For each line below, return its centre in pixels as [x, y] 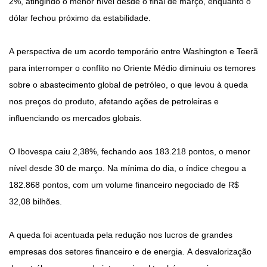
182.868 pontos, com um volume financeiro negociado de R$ [124, 185]
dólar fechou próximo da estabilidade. [80, 18]
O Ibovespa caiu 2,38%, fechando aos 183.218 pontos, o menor [130, 152]
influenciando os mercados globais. [75, 118]
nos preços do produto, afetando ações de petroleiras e [114, 102]
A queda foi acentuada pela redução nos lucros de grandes [121, 235]
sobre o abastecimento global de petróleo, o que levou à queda [128, 85]
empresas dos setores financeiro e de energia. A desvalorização [130, 252]
